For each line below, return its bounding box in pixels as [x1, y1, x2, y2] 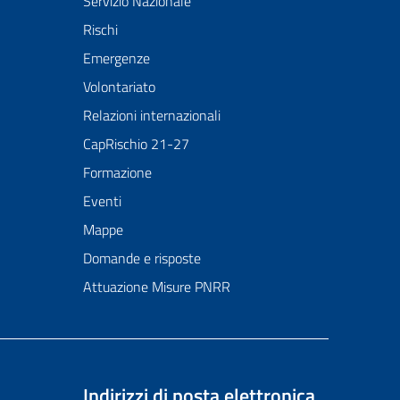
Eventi [82, 190, 121, 212]
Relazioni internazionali [82, 104, 221, 126]
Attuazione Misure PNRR [82, 276, 230, 297]
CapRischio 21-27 [82, 133, 189, 154]
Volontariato [82, 76, 155, 97]
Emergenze [82, 47, 150, 69]
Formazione [82, 162, 152, 183]
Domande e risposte [82, 247, 201, 269]
